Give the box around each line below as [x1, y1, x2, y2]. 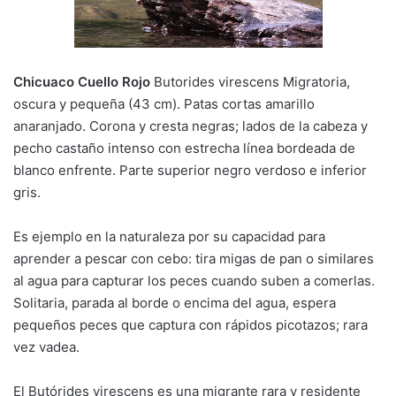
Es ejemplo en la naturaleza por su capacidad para [13, 228, 325, 246]
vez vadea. [13, 339, 80, 356]
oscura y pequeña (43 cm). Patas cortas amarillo [13, 95, 315, 113]
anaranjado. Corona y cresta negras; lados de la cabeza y [13, 118, 368, 135]
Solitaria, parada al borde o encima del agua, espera [13, 294, 336, 312]
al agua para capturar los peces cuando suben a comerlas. [13, 272, 375, 290]
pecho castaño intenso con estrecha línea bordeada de [13, 140, 355, 157]
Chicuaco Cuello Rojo [13, 73, 150, 91]
